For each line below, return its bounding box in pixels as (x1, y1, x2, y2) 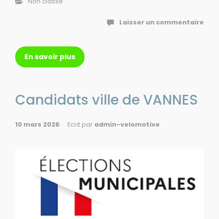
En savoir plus (24, 51, 75, 62)
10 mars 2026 (15, 120, 60, 129)
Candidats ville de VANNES (15, 90, 198, 109)
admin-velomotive (94, 120, 160, 129)
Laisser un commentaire (119, 18, 204, 26)
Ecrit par (67, 120, 94, 129)
